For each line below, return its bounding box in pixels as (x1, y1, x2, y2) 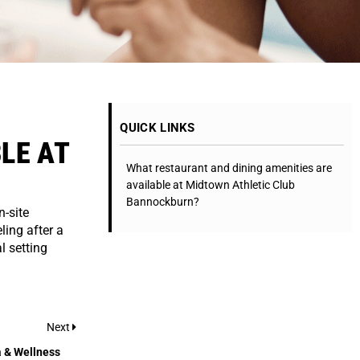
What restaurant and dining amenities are (125, 161, 332, 174)
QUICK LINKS (120, 120, 195, 135)
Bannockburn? (125, 194, 199, 208)
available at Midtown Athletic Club (125, 178, 295, 191)
